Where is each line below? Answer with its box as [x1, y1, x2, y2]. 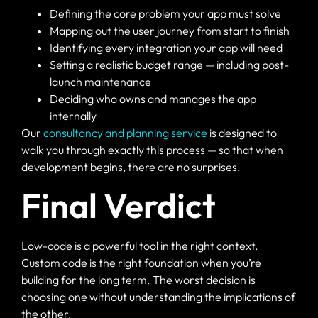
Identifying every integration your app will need [50, 40, 283, 55]
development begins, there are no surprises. [21, 159, 241, 174]
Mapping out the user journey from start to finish [50, 23, 290, 38]
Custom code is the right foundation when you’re [21, 256, 261, 270]
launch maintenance [50, 74, 151, 89]
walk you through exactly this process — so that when [21, 142, 283, 157]
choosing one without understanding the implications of [21, 290, 295, 305]
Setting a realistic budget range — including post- [50, 57, 289, 72]
